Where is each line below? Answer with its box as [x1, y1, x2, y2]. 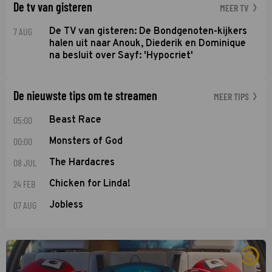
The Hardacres [49, 156, 115, 169]
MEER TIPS [214, 90, 251, 102]
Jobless [49, 199, 84, 211]
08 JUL [13, 156, 36, 168]
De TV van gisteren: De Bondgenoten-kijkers [49, 25, 248, 38]
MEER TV [220, 1, 251, 13]
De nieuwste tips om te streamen [13, 87, 157, 103]
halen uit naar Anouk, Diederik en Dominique [49, 37, 246, 50]
